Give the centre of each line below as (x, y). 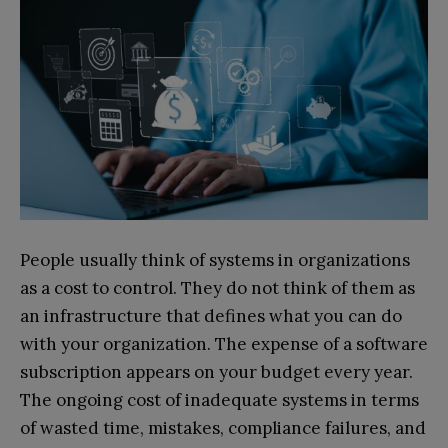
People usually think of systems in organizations (215, 260)
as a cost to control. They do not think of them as (217, 288)
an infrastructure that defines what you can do (211, 316)
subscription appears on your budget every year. (216, 372)
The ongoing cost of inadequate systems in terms (219, 400)
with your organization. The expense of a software (224, 344)
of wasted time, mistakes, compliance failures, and (223, 428)
